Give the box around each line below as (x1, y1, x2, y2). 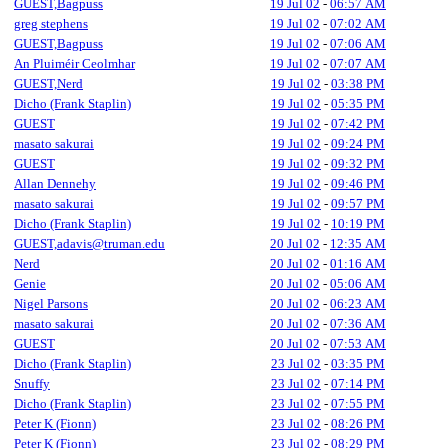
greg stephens (14, 16, 88, 31)
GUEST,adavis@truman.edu (14, 236, 165, 251)
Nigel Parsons (14, 296, 88, 311)
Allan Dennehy (14, 176, 96, 191)
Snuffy (14, 376, 50, 391)
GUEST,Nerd (14, 76, 83, 91)
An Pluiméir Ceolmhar (14, 56, 135, 71)
